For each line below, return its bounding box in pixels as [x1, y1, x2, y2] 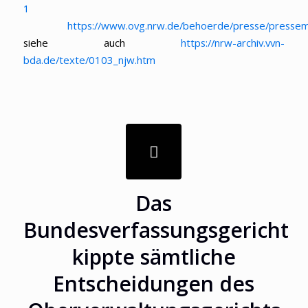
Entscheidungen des [53, 269, 255, 298]
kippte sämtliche [71, 243, 236, 272]
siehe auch [23, 36, 181, 50]
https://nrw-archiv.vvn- [181, 36, 285, 50]
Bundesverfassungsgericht [23, 216, 289, 245]
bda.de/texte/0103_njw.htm [23, 53, 155, 67]
